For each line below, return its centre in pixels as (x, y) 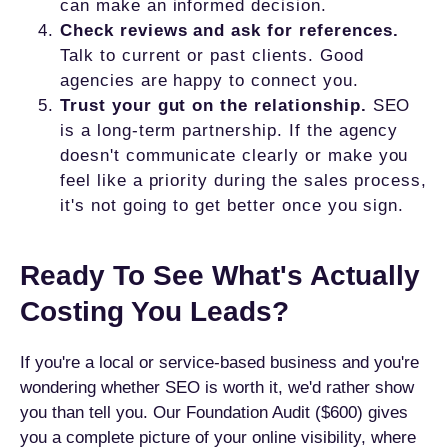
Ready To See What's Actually (220, 275)
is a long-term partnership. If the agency (229, 130)
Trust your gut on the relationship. (213, 105)
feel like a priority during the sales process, (244, 180)
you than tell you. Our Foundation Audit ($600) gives (214, 412)
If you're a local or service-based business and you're (219, 362)
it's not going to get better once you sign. (232, 205)
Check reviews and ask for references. (229, 30)
